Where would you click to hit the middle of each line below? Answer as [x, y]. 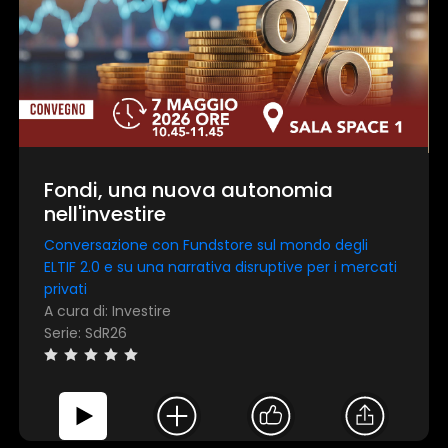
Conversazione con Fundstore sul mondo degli [206, 245]
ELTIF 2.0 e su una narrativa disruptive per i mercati [221, 267]
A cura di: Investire [108, 311]
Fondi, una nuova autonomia [189, 190]
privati [66, 289]
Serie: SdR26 [86, 333]
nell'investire [105, 214]
